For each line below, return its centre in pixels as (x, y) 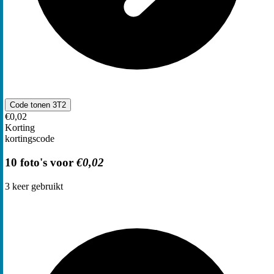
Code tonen (31, 105)
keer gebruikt (36, 186)
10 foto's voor (41, 162)
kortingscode (30, 139)
